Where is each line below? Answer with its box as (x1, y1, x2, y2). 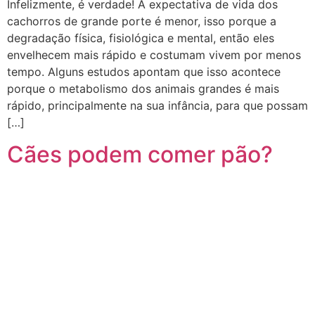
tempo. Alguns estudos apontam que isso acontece (7, 65, 281, 79)
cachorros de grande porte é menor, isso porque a (7, 14, 276, 29)
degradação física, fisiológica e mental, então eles (7, 31, 274, 46)
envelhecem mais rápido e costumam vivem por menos (7, 48, 301, 63)
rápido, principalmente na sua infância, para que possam (7, 98, 308, 113)
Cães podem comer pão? (7, 140, 273, 168)
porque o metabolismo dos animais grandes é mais (7, 82, 279, 96)
